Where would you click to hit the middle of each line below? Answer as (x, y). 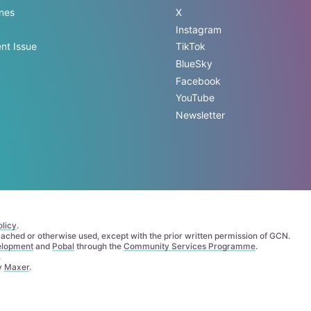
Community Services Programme (189, 246)
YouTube (195, 98)
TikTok (190, 47)
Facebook (198, 81)
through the (99, 246)
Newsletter (200, 115)
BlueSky (194, 63)
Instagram (198, 29)
